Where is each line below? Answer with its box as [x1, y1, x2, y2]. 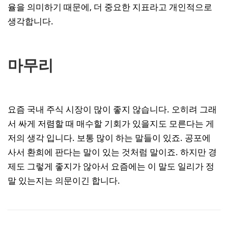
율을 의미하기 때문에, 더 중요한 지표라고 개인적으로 [8, 1, 212, 13]
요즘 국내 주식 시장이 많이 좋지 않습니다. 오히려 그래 [8, 103, 217, 115]
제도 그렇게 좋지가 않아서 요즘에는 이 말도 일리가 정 [8, 160, 214, 172]
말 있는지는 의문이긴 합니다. [8, 174, 120, 186]
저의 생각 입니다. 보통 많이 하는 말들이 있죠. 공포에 [8, 131, 211, 144]
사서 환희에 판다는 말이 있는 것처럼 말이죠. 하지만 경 [8, 146, 217, 158]
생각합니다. [8, 15, 53, 27]
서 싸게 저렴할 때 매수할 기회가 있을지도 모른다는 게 [8, 117, 214, 129]
